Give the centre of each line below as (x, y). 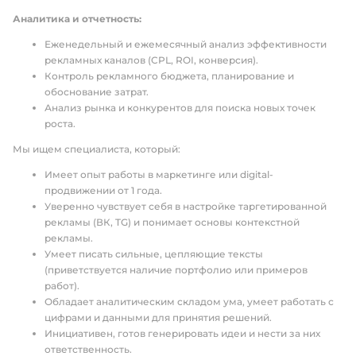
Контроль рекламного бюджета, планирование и (169, 76)
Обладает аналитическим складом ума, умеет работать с (189, 302)
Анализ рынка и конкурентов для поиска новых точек (180, 108)
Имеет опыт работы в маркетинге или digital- (159, 174)
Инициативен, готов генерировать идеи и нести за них (182, 333)
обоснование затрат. (97, 92)
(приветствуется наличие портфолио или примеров (176, 270)
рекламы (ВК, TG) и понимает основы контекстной (172, 222)
